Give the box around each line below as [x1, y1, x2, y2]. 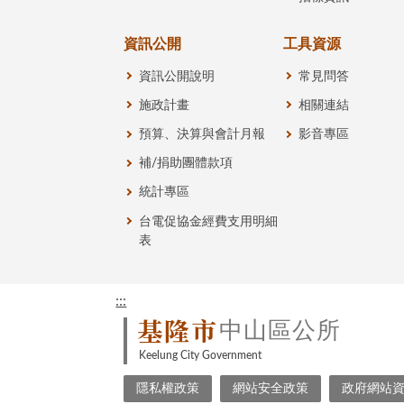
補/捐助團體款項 [138, 157, 233, 170]
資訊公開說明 [138, 69, 215, 83]
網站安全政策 [233, 382, 308, 396]
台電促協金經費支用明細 [138, 215, 278, 228]
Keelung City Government [139, 350, 262, 362]
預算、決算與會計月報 [138, 128, 265, 142]
